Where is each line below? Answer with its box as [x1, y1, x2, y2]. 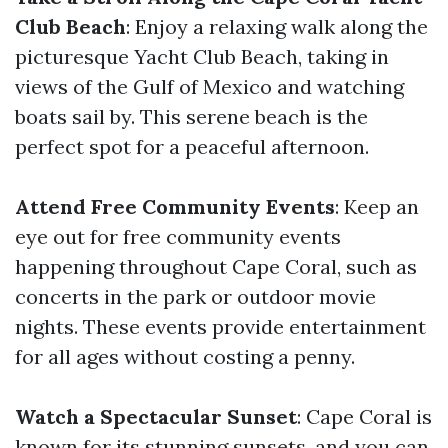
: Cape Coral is [297, 404, 432, 429]
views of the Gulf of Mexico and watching [15, 74, 404, 99]
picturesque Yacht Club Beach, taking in [15, 44, 389, 69]
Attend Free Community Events [15, 194, 335, 219]
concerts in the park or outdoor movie [15, 284, 376, 309]
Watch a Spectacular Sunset [15, 404, 297, 429]
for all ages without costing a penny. [15, 344, 355, 369]
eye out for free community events [15, 224, 341, 249]
